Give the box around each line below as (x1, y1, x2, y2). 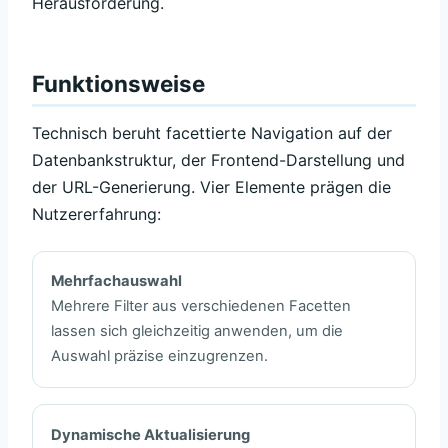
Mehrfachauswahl (51, 272, 183, 291)
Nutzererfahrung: (32, 204, 161, 225)
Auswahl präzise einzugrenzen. (51, 347, 269, 366)
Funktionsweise (32, 70, 205, 98)
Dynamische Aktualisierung (51, 425, 251, 444)
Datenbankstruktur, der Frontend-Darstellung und (32, 150, 405, 171)
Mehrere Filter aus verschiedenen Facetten (51, 297, 352, 316)
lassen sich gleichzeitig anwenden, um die (51, 322, 344, 341)
